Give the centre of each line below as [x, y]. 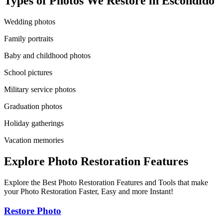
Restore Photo [33, 211]
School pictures [28, 73]
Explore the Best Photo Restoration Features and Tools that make [106, 182]
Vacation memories [34, 140]
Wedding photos [30, 22]
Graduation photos [33, 107]
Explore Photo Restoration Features [96, 161]
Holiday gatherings [34, 123]
